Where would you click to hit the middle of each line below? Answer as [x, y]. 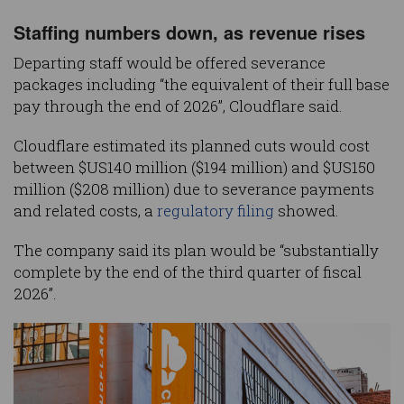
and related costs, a [85, 211]
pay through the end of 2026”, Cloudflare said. [178, 106]
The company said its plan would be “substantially [196, 251]
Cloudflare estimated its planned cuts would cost [192, 146]
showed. [307, 211]
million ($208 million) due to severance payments [194, 189]
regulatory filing [216, 211]
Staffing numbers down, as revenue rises [189, 32]
